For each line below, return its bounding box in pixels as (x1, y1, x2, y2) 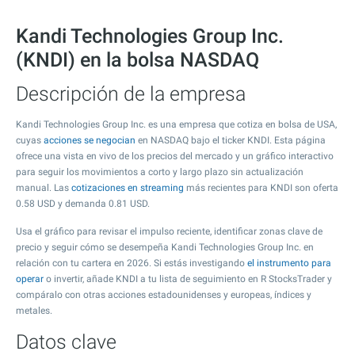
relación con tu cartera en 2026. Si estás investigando (16, 258, 247, 269)
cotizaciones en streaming (71, 182, 184, 193)
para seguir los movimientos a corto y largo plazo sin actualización (16, 166, 303, 177)
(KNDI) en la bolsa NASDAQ (16, 48, 259, 71)
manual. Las (16, 182, 71, 193)
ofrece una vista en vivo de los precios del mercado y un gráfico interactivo (16, 151, 334, 162)
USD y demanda (35, 198, 109, 209)
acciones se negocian (44, 135, 136, 146)
